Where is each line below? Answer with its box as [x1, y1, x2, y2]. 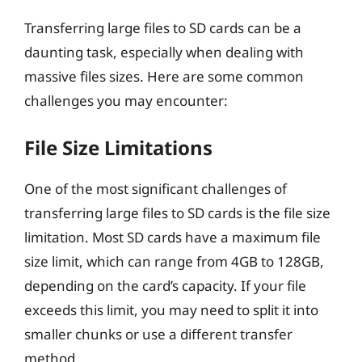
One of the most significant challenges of [24, 179, 287, 198]
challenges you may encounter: [24, 91, 228, 110]
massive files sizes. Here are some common [24, 67, 304, 86]
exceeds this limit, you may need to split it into [24, 300, 318, 319]
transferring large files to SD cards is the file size [24, 203, 330, 222]
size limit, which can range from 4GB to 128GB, [24, 251, 324, 271]
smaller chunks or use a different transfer [24, 324, 293, 343]
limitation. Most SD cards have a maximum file [24, 227, 321, 246]
